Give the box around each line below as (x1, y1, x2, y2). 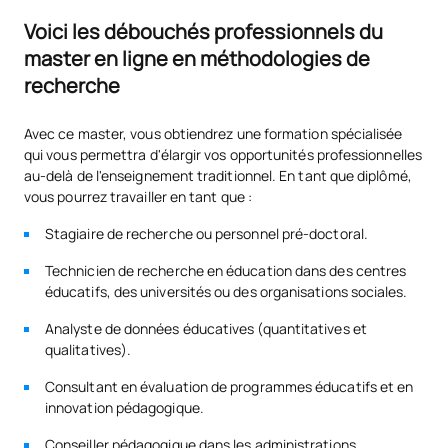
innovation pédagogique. (45, 397, 204, 417)
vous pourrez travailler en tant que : (24, 186, 252, 206)
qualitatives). (45, 339, 132, 359)
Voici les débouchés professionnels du (24, 17, 383, 45)
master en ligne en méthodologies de (24, 44, 370, 72)
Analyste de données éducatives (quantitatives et (45, 318, 367, 338)
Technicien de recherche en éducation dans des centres (45, 260, 407, 280)
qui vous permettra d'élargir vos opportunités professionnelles (24, 144, 422, 164)
